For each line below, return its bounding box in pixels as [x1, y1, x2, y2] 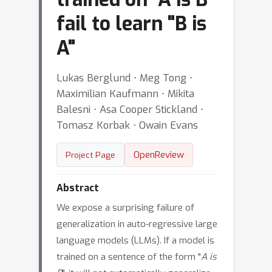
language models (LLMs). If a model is [56, 234, 214, 246]
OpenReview [134, 149, 184, 161]
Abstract [56, 182, 99, 194]
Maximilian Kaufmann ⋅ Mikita [56, 87, 194, 100]
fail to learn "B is [56, 11, 206, 36]
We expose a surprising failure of [56, 202, 194, 214]
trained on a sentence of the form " [56, 251, 201, 263]
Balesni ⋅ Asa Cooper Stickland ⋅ [56, 103, 203, 116]
